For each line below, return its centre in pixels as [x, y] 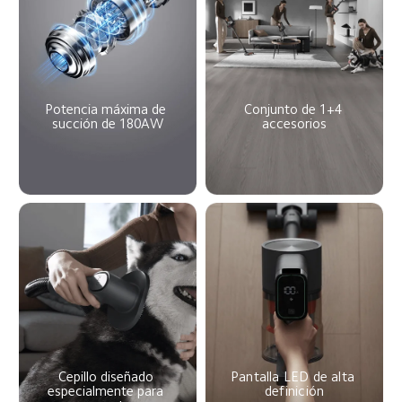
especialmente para [108, 391]
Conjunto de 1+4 [294, 109]
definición [295, 391]
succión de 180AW [107, 124]
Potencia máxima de [108, 109]
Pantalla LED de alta [294, 377]
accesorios [295, 124]
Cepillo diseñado [107, 377]
